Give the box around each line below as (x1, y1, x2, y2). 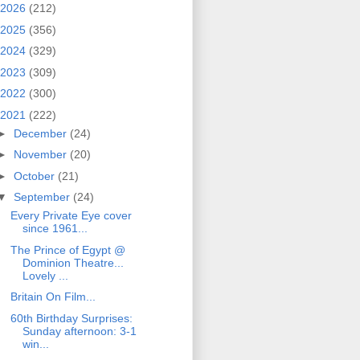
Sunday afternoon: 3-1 (22, 324, 137, 337)
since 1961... (22, 222, 88, 235)
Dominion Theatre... (22, 256, 124, 269)
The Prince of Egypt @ (10, 243, 125, 256)
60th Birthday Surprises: (10, 311, 133, 325)
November (13, 148, 70, 162)
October (13, 169, 58, 182)
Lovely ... (22, 268, 68, 282)
